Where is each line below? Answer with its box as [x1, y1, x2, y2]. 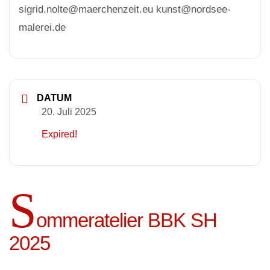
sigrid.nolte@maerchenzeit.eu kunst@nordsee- [19, 3, 231, 15]
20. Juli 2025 [42, 106, 96, 117]
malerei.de [19, 21, 66, 33]
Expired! [42, 129, 77, 140]
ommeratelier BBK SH [36, 209, 217, 231]
